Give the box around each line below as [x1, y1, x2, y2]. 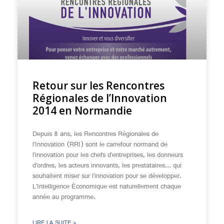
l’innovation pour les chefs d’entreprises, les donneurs [32, 148, 183, 162]
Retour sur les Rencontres [32, 78, 164, 92]
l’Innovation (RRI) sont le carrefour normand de [32, 138, 167, 152]
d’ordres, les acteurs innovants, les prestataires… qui [32, 159, 181, 173]
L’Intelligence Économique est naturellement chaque [32, 180, 181, 194]
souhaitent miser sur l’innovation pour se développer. [32, 169, 181, 183]
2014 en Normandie [32, 103, 132, 117]
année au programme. [32, 190, 95, 204]
